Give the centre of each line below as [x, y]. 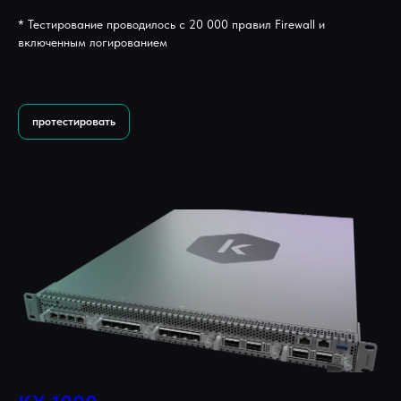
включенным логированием [93, 42]
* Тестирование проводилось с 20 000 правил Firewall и [171, 24]
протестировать [74, 121]
